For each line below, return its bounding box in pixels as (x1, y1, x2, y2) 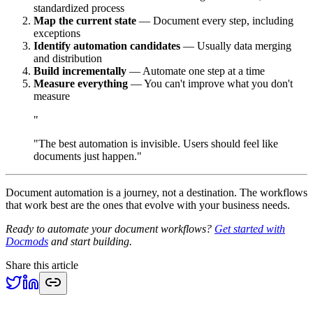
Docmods (6, 235, 48, 247)
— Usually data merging (180, 40, 291, 52)
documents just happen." (34, 150, 142, 162)
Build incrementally (34, 65, 126, 77)
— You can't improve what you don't (128, 78, 293, 89)
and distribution (34, 52, 102, 64)
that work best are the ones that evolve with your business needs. (6, 199, 290, 211)
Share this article (6, 259, 78, 271)
